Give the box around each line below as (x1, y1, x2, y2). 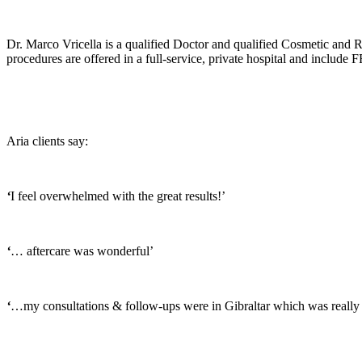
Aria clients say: (6, 133, 88, 148)
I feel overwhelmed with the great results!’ (11, 188, 225, 203)
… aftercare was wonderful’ (11, 243, 154, 258)
